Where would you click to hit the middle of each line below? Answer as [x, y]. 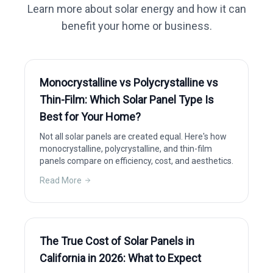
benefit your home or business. [136, 26]
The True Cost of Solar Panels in [117, 241]
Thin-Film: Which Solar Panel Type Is [127, 100]
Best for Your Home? [90, 117]
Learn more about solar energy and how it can [136, 9]
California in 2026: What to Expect [120, 258]
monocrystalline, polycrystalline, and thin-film [126, 149]
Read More [61, 180]
